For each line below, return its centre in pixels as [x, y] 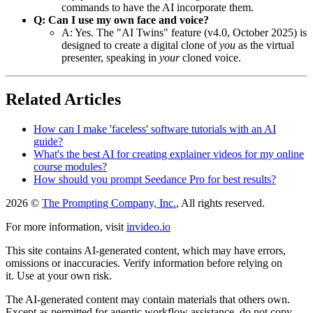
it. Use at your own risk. [59, 276]
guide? [48, 142]
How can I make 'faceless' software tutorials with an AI [155, 129]
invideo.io [148, 227]
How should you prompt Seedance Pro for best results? [155, 180]
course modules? [70, 167]
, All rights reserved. [220, 203]
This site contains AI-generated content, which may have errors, [146, 251]
